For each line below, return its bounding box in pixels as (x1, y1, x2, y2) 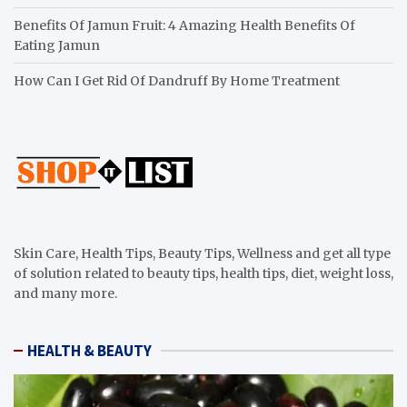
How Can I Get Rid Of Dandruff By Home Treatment (14, 72, 340, 89)
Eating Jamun (14, 36, 100, 54)
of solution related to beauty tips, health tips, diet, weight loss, (14, 264, 393, 282)
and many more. (14, 284, 117, 302)
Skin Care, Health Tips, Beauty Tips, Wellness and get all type (14, 244, 391, 262)
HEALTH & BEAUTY (27, 340, 152, 361)
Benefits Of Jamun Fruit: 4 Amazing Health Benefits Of (14, 16, 355, 34)
